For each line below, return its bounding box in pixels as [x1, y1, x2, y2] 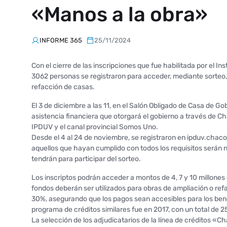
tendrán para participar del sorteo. [31, 155, 141, 163]
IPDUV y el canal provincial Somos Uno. [31, 123, 158, 131]
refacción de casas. [31, 83, 95, 91]
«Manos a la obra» [31, 3, 208, 26]
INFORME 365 [40, 36, 82, 44]
